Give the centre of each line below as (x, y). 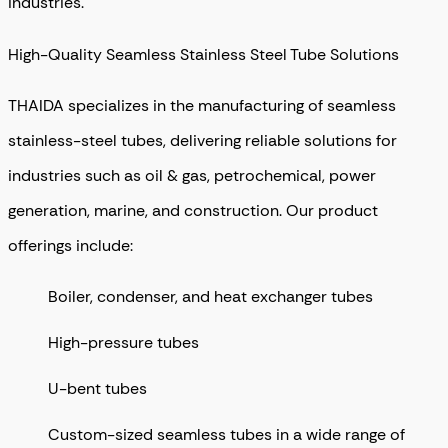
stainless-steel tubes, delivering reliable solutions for (202, 141)
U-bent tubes (97, 389)
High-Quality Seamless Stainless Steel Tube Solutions (203, 54)
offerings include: (70, 246)
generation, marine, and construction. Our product (193, 211)
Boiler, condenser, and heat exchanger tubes (210, 297)
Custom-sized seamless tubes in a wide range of (226, 435)
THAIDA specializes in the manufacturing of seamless (202, 106)
